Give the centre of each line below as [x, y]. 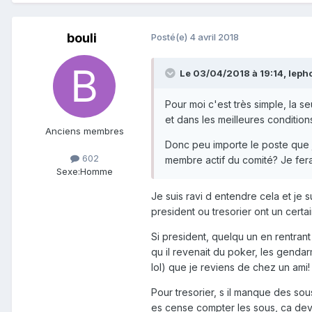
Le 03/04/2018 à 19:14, [234, 73]
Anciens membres [84, 131]
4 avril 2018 [214, 37]
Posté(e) [170, 37]
